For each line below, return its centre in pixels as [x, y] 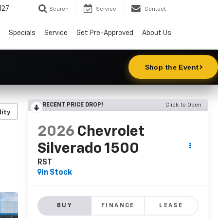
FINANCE [118, 206]
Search [59, 9]
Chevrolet [110, 132]
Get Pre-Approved [105, 33]
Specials [22, 33]
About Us [157, 33]
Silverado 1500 [88, 149]
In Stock [56, 173]
